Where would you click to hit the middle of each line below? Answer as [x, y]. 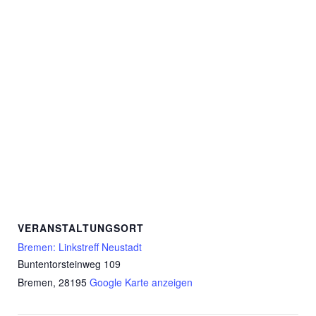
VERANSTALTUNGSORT [81, 228]
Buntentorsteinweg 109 [69, 264]
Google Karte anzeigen [141, 282]
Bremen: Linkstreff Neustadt [80, 247]
